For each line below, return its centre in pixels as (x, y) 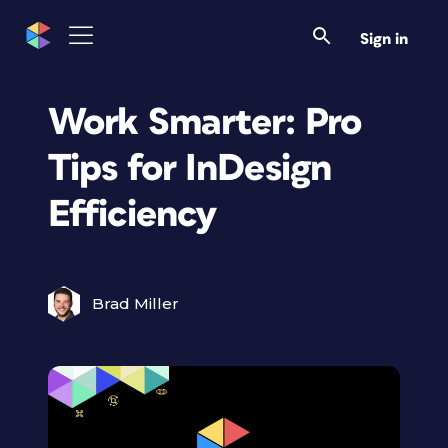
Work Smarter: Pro (205, 122)
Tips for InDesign (190, 168)
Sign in (384, 38)
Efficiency (133, 214)
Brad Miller (135, 303)
